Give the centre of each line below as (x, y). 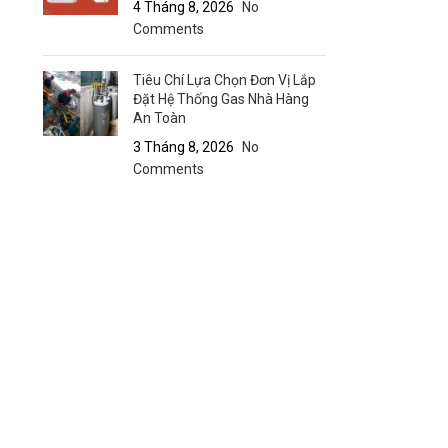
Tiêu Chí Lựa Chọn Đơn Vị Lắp (224, 80)
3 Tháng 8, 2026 (183, 147)
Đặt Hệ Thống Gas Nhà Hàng (220, 99)
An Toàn (159, 118)
